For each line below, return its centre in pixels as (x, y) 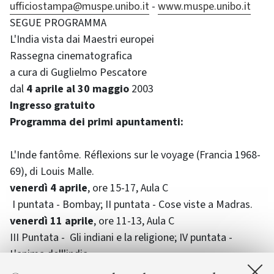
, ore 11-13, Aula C (134, 221)
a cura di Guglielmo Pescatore (78, 72)
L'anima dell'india (49, 254)
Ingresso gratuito (52, 106)
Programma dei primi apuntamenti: (97, 122)
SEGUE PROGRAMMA (58, 23)
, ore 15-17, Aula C (128, 188)
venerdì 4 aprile (49, 188)
